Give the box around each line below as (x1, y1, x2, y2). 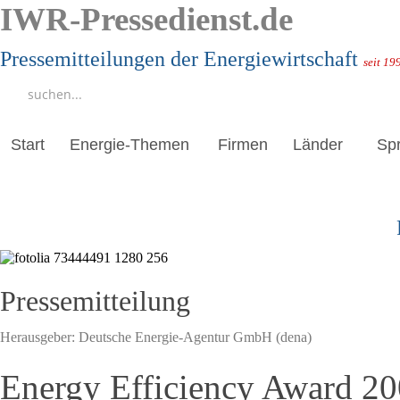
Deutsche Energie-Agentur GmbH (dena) (79, 329, 312, 346)
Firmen (218, 136, 268, 154)
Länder (293, 136, 343, 154)
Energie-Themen (70, 136, 189, 154)
